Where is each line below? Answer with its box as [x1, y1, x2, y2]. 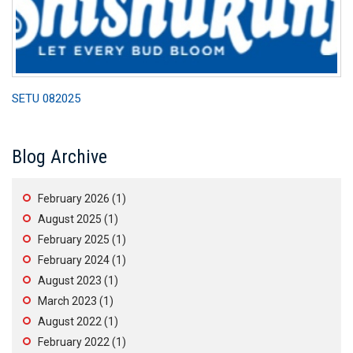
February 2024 [38, 254, 110, 266]
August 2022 [38, 315, 102, 328]
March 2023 [38, 295, 97, 307]
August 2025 [38, 213, 102, 225]
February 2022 [38, 336, 110, 348]
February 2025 [38, 233, 110, 246]
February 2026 [38, 192, 110, 205]
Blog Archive [12, 146, 107, 168]
